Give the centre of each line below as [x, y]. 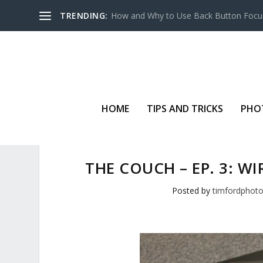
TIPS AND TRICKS [185, 108]
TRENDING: [84, 15]
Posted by [193, 191]
